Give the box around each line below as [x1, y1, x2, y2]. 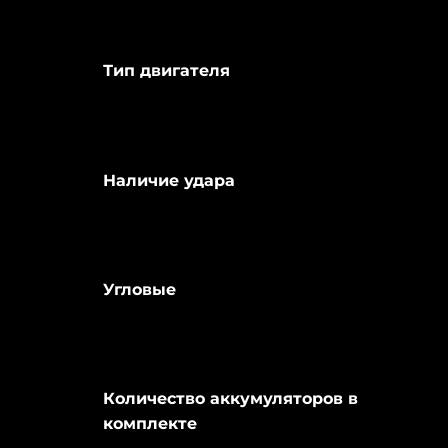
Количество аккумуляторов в [102, 388, 358, 408]
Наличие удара [102, 170, 235, 190]
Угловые [102, 279, 176, 299]
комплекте [102, 413, 197, 433]
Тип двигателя [102, 61, 230, 81]
